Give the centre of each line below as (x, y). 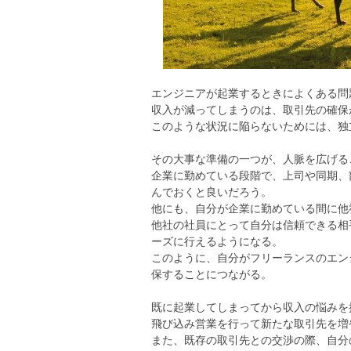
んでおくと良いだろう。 (212, 192)
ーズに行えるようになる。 (217, 241)
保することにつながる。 (212, 274)
